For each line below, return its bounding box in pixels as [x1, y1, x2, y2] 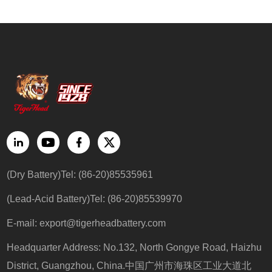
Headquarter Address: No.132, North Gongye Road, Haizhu [7, 242, 262, 253]
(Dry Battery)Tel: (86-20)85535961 [7, 169, 154, 180]
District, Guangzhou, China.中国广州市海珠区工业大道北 [7, 260, 252, 271]
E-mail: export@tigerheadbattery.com [7, 218, 166, 228]
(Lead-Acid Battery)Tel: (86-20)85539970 [7, 194, 183, 204]
